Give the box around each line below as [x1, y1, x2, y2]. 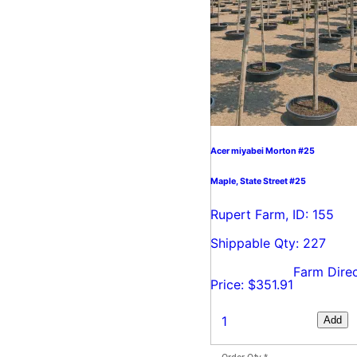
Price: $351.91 [210, 277, 293, 293]
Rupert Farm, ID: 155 [210, 206, 334, 223]
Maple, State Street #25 [210, 176, 306, 187]
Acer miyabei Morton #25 [210, 146, 315, 157]
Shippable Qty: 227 [210, 235, 326, 252]
